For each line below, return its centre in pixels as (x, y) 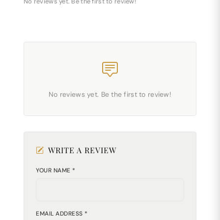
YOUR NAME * (56, 170)
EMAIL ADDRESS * (62, 214)
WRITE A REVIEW (82, 150)
